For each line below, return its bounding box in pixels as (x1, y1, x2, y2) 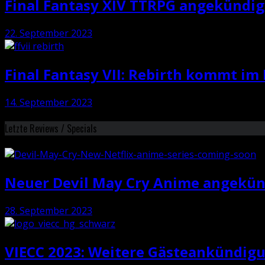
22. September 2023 (5, 26, 92, 40)
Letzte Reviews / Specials (5, 121, 97, 135)
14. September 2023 (5, 95, 92, 109)
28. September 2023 (5, 203, 92, 217)
